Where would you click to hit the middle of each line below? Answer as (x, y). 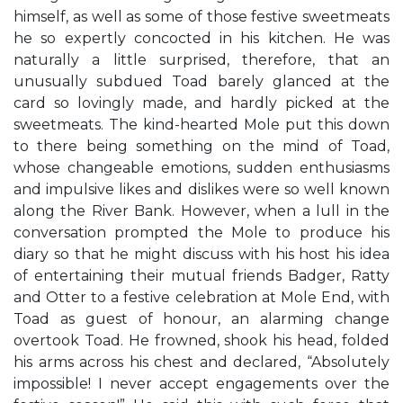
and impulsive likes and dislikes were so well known (201, 189)
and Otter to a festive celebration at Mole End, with (201, 297)
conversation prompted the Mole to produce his (201, 233)
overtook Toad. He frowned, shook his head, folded (201, 340)
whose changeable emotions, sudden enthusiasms (201, 168)
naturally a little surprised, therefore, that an (201, 60)
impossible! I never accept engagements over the (201, 384)
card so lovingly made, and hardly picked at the (201, 103)
